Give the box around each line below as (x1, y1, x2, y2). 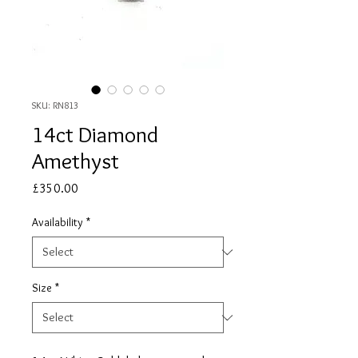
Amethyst (32, 147, 119, 174)
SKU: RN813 (32, 99, 78, 111)
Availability (32, 215, 83, 229)
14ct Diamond (32, 121, 158, 148)
